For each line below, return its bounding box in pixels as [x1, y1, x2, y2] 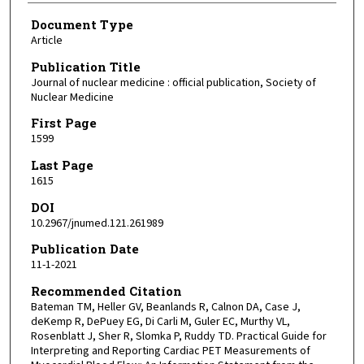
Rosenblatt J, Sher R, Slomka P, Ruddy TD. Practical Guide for [30, 327, 327, 344]
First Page [30, 115, 97, 132]
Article [30, 32, 63, 49]
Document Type [30, 15, 133, 32]
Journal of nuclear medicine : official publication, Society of [30, 74, 316, 91]
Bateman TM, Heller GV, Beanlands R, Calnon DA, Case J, [30, 298, 301, 315]
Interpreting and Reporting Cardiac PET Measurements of [30, 342, 310, 359]
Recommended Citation [30, 282, 182, 299]
